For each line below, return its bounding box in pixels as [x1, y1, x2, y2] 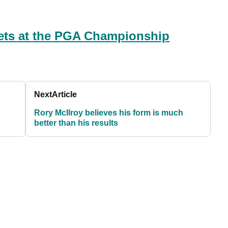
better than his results [34, 119, 119, 128]
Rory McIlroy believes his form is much [34, 108, 184, 118]
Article [52, 90, 77, 99]
